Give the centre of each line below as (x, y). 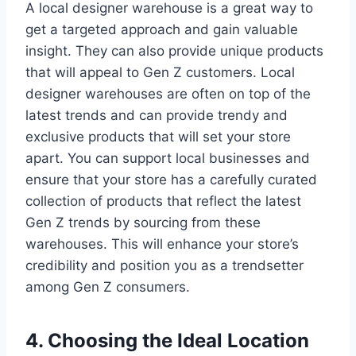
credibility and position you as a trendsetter (164, 266)
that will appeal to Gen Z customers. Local (160, 73)
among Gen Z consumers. (108, 287)
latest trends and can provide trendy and (157, 116)
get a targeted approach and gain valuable (162, 30)
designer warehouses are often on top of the (168, 94)
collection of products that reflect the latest (163, 201)
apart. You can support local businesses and (168, 159)
